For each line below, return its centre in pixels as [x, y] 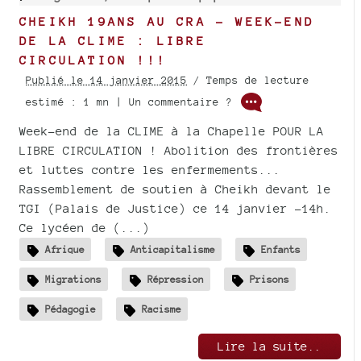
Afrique [65, 249]
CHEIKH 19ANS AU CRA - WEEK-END [167, 22]
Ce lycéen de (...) [85, 228]
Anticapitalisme [173, 249]
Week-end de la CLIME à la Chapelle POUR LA [172, 131]
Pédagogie [71, 309]
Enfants [281, 249]
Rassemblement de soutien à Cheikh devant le [175, 189]
